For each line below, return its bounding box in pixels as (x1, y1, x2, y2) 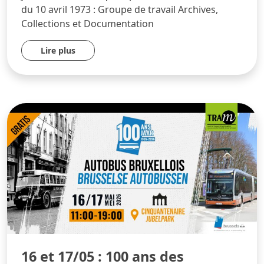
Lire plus (41, 45, 75, 57)
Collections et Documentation (21, 17, 154, 31)
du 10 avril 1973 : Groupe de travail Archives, (21, 3, 218, 16)
